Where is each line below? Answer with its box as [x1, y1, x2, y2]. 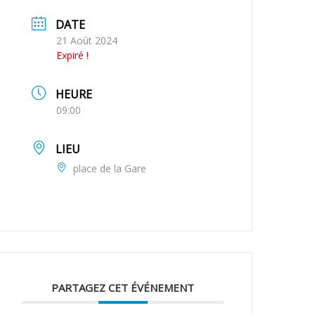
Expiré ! [56, 48, 89, 62]
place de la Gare [73, 161, 147, 175]
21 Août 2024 [56, 33, 118, 47]
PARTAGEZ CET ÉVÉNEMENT [51, 280, 195, 295]
